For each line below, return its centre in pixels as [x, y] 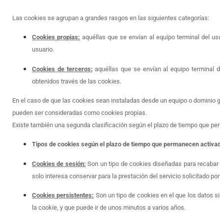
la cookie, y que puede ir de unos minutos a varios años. [109, 208]
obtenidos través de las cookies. [77, 81]
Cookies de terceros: [62, 69]
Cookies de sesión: [59, 164]
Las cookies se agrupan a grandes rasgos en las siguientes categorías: [111, 18]
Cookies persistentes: [63, 195]
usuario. [43, 50]
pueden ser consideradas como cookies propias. [80, 112]
